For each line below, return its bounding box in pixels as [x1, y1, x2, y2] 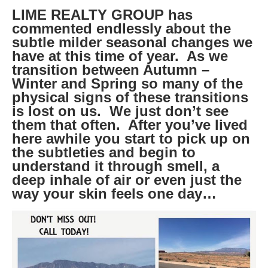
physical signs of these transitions [12, 89, 248, 105]
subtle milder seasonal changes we [12, 33, 252, 50]
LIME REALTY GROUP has [12, 6, 193, 23]
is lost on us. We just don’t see [12, 102, 229, 119]
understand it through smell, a [12, 157, 220, 174]
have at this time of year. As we [12, 47, 228, 64]
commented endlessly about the [12, 20, 231, 36]
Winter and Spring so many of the [12, 75, 243, 92]
